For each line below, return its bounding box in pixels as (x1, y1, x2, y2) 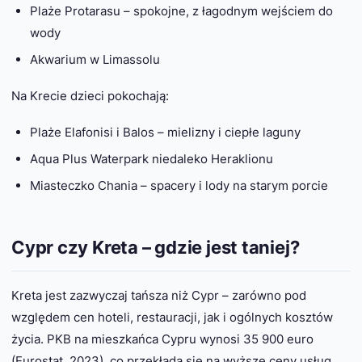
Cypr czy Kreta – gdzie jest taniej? (11, 236, 300, 258)
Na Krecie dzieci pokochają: (11, 87, 169, 103)
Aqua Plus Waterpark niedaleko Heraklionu (29, 150, 273, 166)
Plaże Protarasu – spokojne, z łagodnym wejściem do (29, 2, 333, 19)
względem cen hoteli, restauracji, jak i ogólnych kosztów (11, 309, 333, 326)
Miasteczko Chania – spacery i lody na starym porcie (29, 177, 328, 193)
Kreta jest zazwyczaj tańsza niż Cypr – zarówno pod (11, 288, 306, 304)
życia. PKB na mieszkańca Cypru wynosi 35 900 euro (11, 331, 314, 347)
